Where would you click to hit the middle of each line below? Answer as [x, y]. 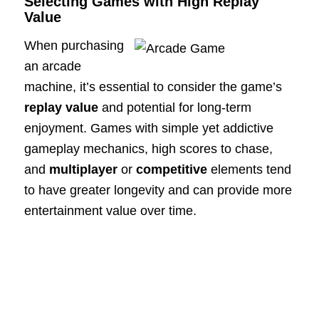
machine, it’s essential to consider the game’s [153, 87]
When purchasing [74, 45]
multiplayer [83, 169]
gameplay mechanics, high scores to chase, [148, 148]
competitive [171, 169]
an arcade [52, 66]
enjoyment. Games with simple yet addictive [148, 128]
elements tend [249, 169]
